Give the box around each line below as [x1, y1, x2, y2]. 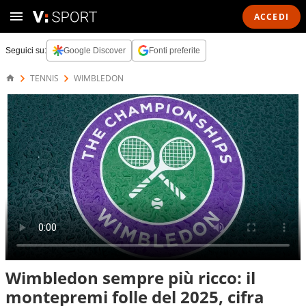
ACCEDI [253, 10, 289, 23]
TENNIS [30, 72, 59, 84]
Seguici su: [5, 46, 46, 55]
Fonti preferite [149, 46, 200, 55]
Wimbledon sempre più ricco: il [5, 266, 255, 289]
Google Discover [64, 46, 126, 55]
